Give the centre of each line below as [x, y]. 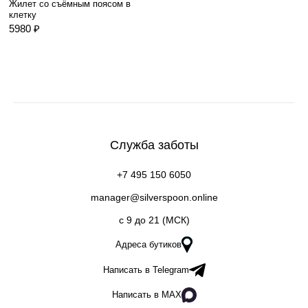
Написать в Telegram [146, 270]
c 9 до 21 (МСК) [154, 220]
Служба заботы [154, 145]
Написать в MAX [146, 295]
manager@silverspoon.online [154, 197]
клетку [23, 15]
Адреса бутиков [148, 244]
